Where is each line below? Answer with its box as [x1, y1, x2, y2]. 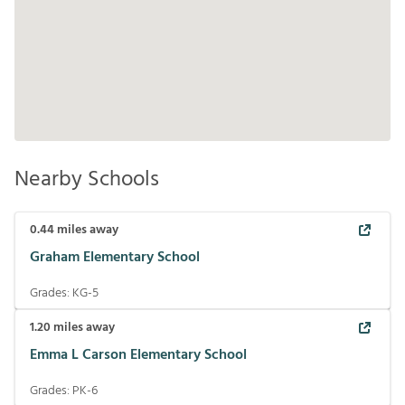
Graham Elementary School [30, 246, 200, 270]
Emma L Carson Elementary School [30, 344, 247, 368]
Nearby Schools [14, 162, 159, 197]
